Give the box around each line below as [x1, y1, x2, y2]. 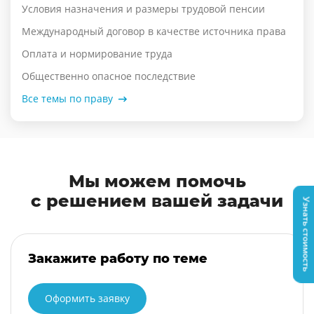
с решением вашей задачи [31, 191, 283, 212]
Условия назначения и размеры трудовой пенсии [22, 2, 265, 16]
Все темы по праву [22, 92, 113, 106]
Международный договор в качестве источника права [22, 25, 286, 39]
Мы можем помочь [68, 171, 246, 192]
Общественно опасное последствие [22, 69, 196, 83]
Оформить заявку [45, 292, 130, 306]
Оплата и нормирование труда [22, 47, 172, 61]
